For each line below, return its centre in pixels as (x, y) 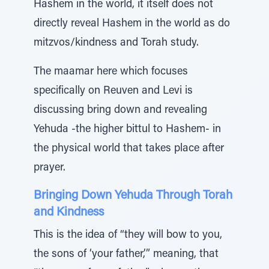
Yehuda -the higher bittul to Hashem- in (127, 130)
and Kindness (69, 213)
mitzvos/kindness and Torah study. (116, 43)
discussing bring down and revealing (120, 110)
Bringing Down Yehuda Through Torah (133, 196)
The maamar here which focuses (111, 72)
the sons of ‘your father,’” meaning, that (126, 255)
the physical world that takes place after (129, 149)
